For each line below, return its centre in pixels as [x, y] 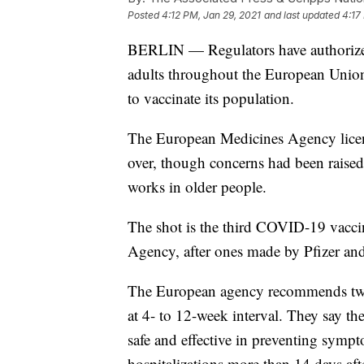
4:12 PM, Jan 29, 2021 [211, 15]
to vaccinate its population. [211, 97]
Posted [145, 15]
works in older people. [197, 186]
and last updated [302, 15]
